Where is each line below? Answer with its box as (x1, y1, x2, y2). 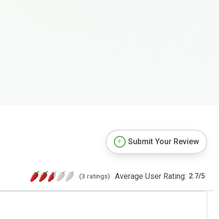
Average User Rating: (115, 171, 186, 181)
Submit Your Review (128, 136, 199, 146)
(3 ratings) (79, 172, 110, 180)
